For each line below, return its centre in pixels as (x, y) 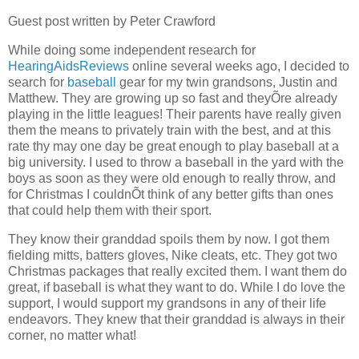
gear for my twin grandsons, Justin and (227, 82)
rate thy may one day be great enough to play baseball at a (173, 146)
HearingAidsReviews (69, 66)
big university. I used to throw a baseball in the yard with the (176, 162)
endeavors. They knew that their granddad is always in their (176, 319)
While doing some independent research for (132, 50)
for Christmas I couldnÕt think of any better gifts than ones (171, 194)
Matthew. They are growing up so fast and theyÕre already (173, 98)
